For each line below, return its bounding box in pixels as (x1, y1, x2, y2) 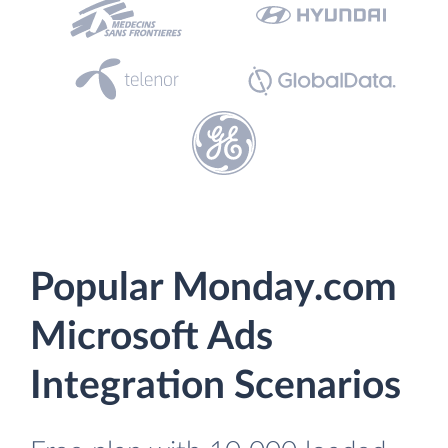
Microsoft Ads (30, 318, 273, 357)
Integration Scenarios (30, 367, 401, 406)
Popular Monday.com (30, 269, 397, 308)
